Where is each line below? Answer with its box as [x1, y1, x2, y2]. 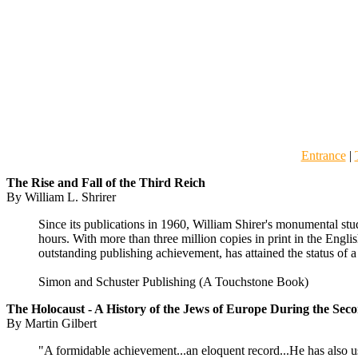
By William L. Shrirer [6, 190, 116, 204]
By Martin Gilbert [6, 316, 97, 330]
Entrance [300, 149, 346, 162]
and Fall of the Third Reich [54, 176, 205, 189]
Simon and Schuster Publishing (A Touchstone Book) [38, 275, 308, 288]
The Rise [6, 176, 54, 189]
